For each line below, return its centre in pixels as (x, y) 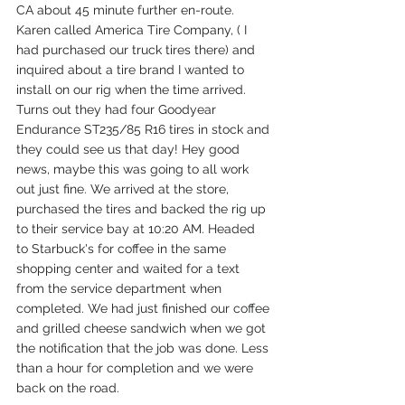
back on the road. (68, 387)
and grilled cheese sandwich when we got (143, 328)
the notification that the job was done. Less (144, 348)
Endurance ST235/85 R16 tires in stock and (145, 129)
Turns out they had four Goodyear (118, 109)
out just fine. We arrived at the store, (124, 188)
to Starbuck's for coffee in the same (123, 248)
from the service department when (121, 288)
